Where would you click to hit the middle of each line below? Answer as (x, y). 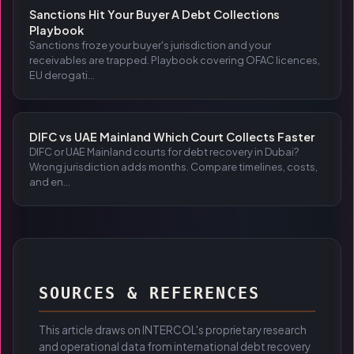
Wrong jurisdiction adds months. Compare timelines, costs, (173, 167)
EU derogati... (62, 75)
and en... (50, 182)
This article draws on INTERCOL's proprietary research (173, 330)
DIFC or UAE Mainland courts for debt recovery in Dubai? (164, 152)
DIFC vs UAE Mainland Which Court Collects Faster (172, 137)
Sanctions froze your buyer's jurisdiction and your (150, 45)
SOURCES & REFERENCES (149, 293)
